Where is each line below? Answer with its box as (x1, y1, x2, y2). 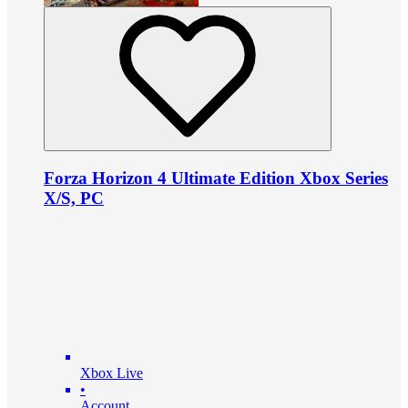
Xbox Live (80, 365, 143, 382)
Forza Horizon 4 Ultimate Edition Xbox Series (44, 168, 388, 188)
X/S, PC (44, 188, 104, 208)
